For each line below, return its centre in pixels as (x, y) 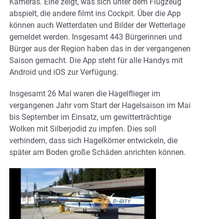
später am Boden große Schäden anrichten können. (98, 152)
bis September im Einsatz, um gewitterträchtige (90, 117)
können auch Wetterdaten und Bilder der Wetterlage (97, 25)
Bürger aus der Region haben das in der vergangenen (100, 48)
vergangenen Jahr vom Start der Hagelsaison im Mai (100, 105)
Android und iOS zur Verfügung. (64, 72)
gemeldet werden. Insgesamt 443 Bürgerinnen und (96, 37)
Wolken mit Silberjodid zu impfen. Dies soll (83, 129)
